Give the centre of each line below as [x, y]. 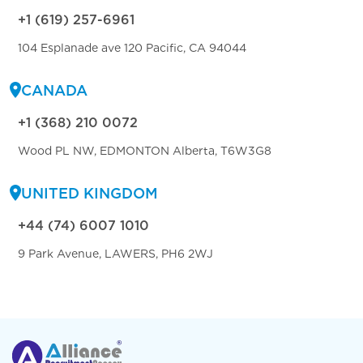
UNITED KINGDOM [90, 193]
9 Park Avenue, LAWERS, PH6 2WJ [115, 253]
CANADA [54, 90]
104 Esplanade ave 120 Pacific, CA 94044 [132, 47]
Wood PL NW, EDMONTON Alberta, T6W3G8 [145, 150]
